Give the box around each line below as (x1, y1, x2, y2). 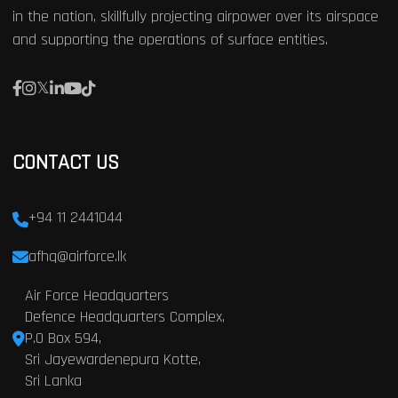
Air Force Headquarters (24, 285, 169, 306)
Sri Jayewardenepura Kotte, (24, 349, 201, 370)
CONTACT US (12, 149, 119, 176)
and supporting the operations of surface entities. (12, 29, 328, 50)
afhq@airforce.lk (28, 246, 126, 267)
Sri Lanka (24, 370, 82, 391)
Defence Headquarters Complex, (24, 306, 225, 327)
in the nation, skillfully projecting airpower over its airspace (12, 6, 378, 27)
